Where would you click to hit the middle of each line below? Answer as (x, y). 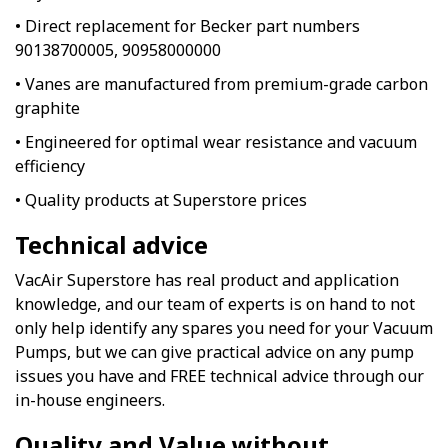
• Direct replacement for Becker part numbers (187, 26)
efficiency (50, 166)
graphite (47, 108)
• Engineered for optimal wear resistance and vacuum (216, 142)
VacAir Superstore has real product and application (207, 280)
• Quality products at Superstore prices (161, 200)
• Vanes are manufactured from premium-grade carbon (221, 84)
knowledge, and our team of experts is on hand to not (215, 304)
